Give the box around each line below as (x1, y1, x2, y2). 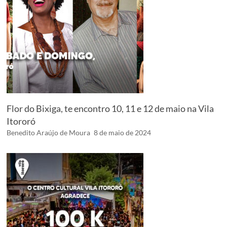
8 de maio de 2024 (94, 128, 152, 137)
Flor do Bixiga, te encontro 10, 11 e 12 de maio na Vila (7, 102, 214, 114)
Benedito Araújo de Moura (7, 128, 91, 137)
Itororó (7, 115, 36, 127)
